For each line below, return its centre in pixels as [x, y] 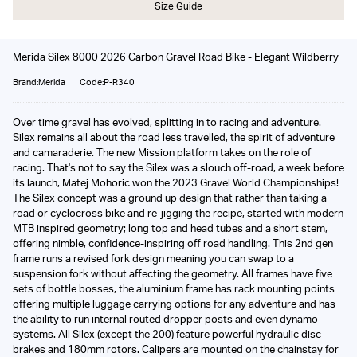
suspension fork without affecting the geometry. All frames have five [173, 274]
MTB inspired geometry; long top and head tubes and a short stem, [170, 228]
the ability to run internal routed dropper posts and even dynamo [165, 319]
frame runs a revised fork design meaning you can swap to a [153, 259]
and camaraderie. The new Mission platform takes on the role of [162, 153]
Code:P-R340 [107, 82]
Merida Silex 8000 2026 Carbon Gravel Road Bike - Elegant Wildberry [176, 57]
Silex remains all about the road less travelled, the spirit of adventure [174, 137]
